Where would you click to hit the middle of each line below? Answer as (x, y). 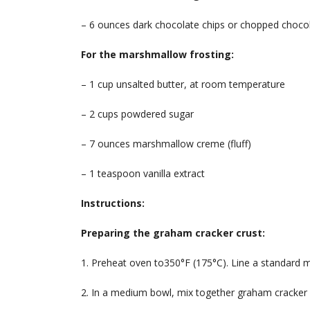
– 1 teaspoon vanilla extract (143, 174)
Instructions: (113, 203)
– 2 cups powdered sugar (137, 114)
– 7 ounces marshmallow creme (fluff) (166, 144)
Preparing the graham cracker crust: (173, 233)
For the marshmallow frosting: (157, 55)
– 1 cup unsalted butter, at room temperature (183, 84)
